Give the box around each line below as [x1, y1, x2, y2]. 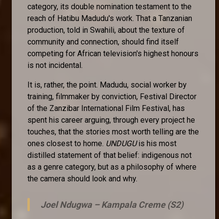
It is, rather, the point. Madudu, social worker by [27, 80, 187, 89]
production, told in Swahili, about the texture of [27, 25, 185, 35]
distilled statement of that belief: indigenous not [27, 150, 192, 160]
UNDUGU [106, 138, 136, 148]
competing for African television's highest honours [27, 48, 198, 58]
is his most [136, 138, 176, 148]
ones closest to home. [27, 138, 106, 148]
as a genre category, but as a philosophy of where [27, 162, 197, 172]
